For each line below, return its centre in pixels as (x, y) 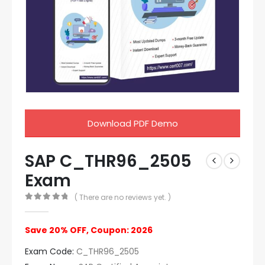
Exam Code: (49, 252)
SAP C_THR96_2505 (108, 161)
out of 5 (54, 206)
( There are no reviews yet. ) (122, 198)
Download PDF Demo (132, 123)
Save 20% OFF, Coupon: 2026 (89, 230)
